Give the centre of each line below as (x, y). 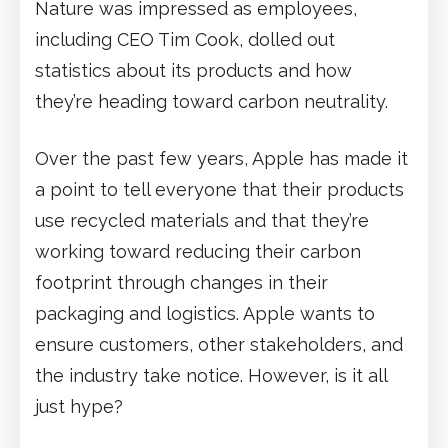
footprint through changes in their (181, 282)
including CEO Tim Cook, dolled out (185, 39)
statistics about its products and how (193, 70)
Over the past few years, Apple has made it (221, 158)
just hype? (79, 406)
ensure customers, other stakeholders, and (219, 344)
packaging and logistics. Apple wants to (205, 313)
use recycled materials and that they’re (202, 220)
